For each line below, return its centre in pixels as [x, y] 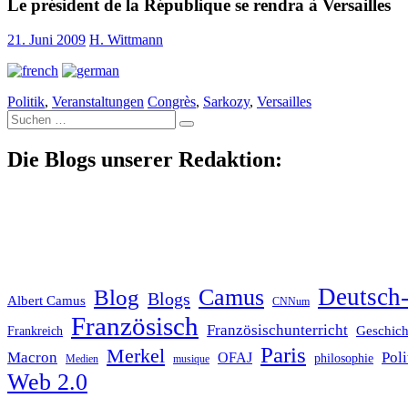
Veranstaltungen [98, 102]
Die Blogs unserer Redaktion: [145, 160]
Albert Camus [46, 301]
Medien [82, 359]
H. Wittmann [126, 40]
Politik [26, 102]
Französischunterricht [277, 331]
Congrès [172, 102]
